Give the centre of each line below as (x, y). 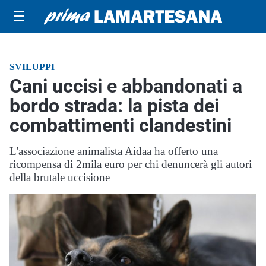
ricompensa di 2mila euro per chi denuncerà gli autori (131, 164)
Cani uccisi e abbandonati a (126, 86)
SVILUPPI (32, 67)
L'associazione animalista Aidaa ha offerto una (114, 151)
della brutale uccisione (60, 177)
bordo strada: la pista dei (114, 106)
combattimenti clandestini (121, 125)
